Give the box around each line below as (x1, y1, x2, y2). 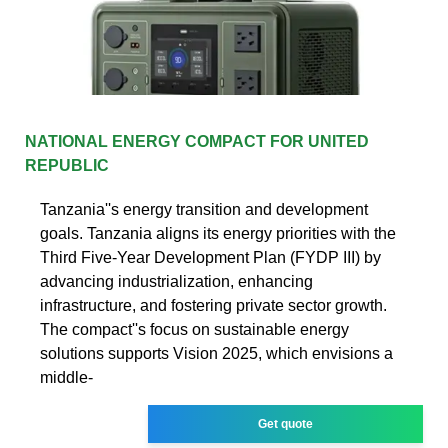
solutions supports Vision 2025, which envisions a (40, 344, 393, 362)
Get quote (258, 416, 314, 431)
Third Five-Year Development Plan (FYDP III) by (40, 248, 381, 266)
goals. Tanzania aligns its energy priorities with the (40, 224, 396, 242)
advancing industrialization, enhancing (40, 272, 313, 290)
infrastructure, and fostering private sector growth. (40, 296, 387, 314)
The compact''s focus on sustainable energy (40, 320, 349, 338)
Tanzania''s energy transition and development (40, 200, 368, 218)
